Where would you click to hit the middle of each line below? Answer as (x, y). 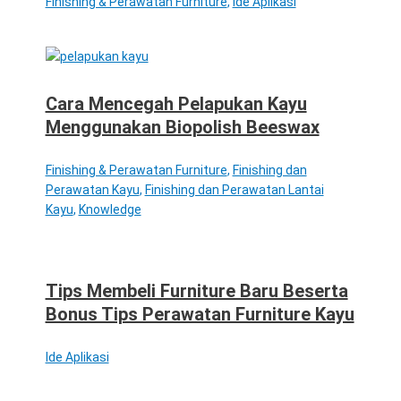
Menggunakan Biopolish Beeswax (182, 127)
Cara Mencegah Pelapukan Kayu (176, 103)
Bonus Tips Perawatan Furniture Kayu (200, 314)
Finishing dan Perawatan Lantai (234, 189)
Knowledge (110, 209)
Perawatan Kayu (92, 189)
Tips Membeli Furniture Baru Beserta (196, 290)
